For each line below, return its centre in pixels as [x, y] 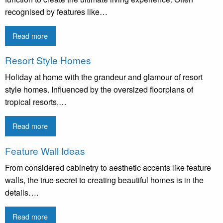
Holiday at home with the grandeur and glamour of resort [104, 77]
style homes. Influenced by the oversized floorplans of [99, 90]
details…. [22, 192]
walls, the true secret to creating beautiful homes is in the [104, 180]
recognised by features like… [56, 11]
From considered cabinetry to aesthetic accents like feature [108, 167]
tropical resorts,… [36, 102]
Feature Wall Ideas [45, 150]
